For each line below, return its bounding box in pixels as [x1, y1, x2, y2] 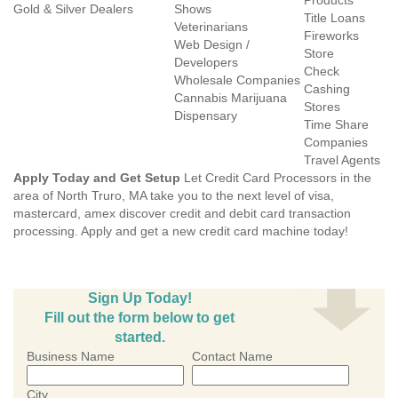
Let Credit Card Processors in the [180, 171, 371, 185]
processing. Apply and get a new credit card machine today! [13, 224, 348, 238]
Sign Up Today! [87, 291, 192, 306]
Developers [174, 55, 238, 69]
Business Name [27, 349, 115, 363]
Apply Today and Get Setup [13, 171, 180, 185]
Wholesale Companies [174, 73, 300, 87]
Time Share [304, 117, 369, 131]
